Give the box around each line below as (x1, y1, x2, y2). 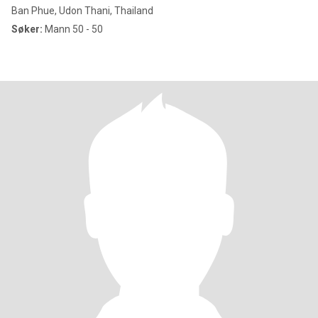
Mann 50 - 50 (43, 23, 103, 35)
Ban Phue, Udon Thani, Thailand (11, 5, 153, 16)
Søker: (11, 23, 43, 35)
